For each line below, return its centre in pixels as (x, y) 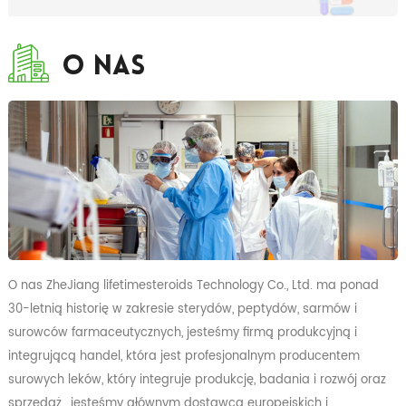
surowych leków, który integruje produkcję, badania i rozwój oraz (197, 380)
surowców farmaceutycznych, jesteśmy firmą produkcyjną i (182, 333)
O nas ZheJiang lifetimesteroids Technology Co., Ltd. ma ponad (193, 286)
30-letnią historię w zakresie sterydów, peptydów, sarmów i (182, 309)
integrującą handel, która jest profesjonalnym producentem (184, 357)
